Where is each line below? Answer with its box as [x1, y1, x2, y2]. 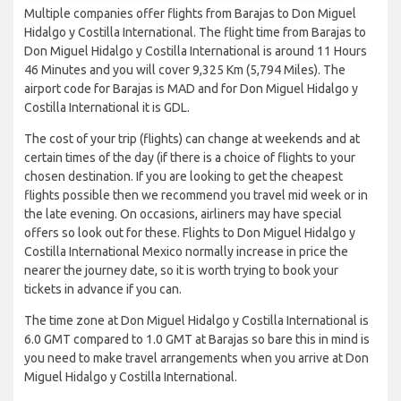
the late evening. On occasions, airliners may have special [24, 207, 342, 222]
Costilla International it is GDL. [24, 100, 190, 115]
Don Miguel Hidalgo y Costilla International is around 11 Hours [24, 44, 367, 59]
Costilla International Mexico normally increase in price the [24, 244, 348, 260]
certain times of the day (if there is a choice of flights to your [24, 150, 355, 166]
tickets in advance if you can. [24, 282, 182, 297]
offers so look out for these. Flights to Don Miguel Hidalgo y [24, 226, 355, 241]
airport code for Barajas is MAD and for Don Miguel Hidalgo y [24, 81, 358, 97]
